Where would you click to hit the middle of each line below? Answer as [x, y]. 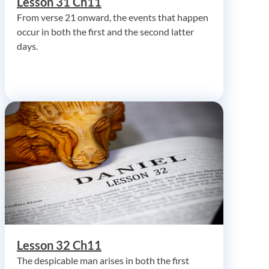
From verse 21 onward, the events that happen [113, 17]
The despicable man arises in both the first [103, 260]
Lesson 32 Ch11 [59, 245]
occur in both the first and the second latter [105, 31]
